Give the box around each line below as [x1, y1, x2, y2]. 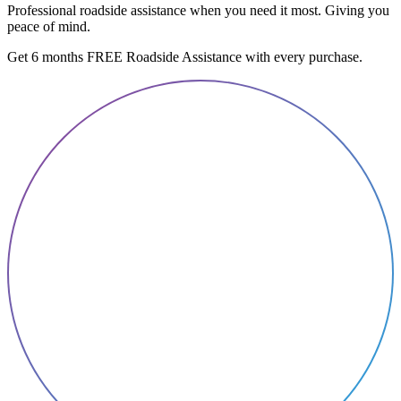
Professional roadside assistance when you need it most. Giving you [7, 3, 389, 19]
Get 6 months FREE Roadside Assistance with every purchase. [7, 49, 363, 65]
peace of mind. [7, 19, 90, 35]
